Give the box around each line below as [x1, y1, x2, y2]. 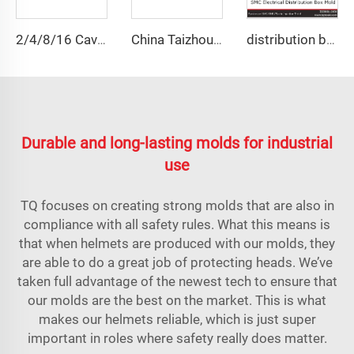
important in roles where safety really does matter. [27, 330, 327, 346]
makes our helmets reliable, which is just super [38, 311, 316, 327]
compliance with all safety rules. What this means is [24, 216, 330, 232]
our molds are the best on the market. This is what [28, 292, 326, 308]
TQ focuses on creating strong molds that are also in [20, 197, 334, 213]
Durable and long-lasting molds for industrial [21, 133, 333, 153]
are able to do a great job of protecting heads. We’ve [21, 254, 333, 270]
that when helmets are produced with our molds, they [19, 235, 335, 251]
